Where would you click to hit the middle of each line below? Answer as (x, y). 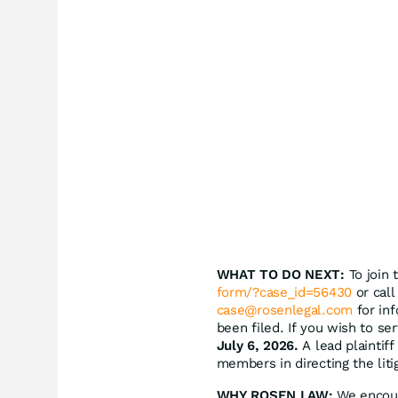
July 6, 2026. (257, 345)
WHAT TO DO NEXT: (280, 274)
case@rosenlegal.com (284, 310)
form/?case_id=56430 (284, 292)
